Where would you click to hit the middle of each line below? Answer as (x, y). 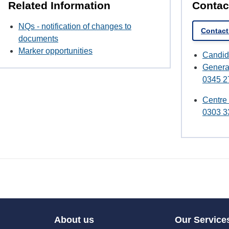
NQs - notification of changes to (75, 27)
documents (38, 39)
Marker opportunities (55, 51)
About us (74, 220)
